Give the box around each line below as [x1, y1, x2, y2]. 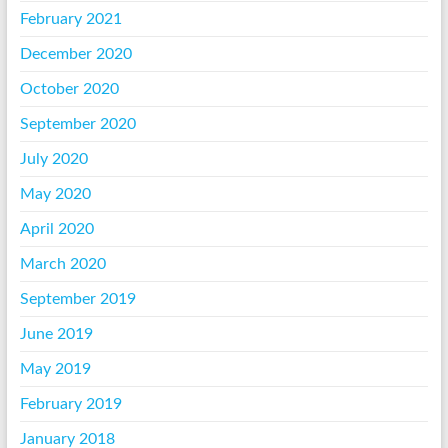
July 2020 [19, 151, 88, 168]
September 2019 [19, 291, 136, 308]
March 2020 [19, 256, 106, 273]
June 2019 [19, 326, 93, 343]
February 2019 [19, 396, 122, 413]
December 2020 [19, 46, 132, 63]
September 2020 [19, 116, 136, 133]
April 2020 [19, 221, 94, 238]
